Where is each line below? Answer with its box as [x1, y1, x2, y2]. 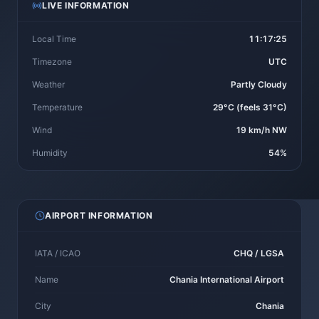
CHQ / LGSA [234, 248, 284, 258]
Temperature [32, 102, 83, 113]
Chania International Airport [169, 274, 284, 285]
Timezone [32, 56, 72, 67]
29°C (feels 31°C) [213, 102, 287, 113]
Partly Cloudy [231, 79, 287, 90]
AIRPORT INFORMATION [45, 210, 153, 221]
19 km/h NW [236, 125, 287, 135]
